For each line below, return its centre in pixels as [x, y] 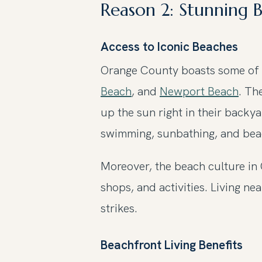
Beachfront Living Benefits [172, 244]
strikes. [119, 208]
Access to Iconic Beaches [169, 46]
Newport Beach [199, 91]
